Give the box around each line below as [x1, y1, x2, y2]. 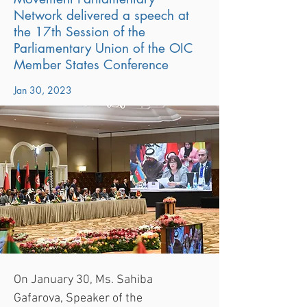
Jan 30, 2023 [14, 84, 72, 97]
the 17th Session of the [14, 23, 145, 40]
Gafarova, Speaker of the [14, 291, 145, 306]
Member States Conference [14, 56, 169, 73]
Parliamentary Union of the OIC [14, 40, 193, 57]
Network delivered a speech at [14, 7, 189, 24]
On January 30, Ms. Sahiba [14, 273, 156, 287]
